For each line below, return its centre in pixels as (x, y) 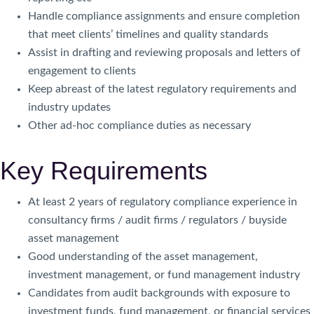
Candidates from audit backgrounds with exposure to (159, 293)
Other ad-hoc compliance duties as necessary (139, 125)
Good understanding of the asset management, (143, 257)
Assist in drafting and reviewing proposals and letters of (164, 53)
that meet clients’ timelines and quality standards (148, 34)
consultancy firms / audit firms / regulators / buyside (157, 220)
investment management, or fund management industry (164, 275)
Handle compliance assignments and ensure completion (164, 16)
